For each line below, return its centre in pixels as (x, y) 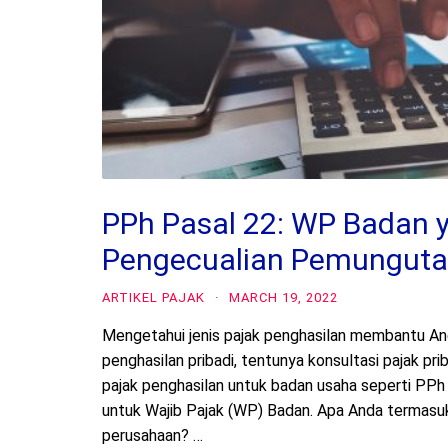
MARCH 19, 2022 (283, 297)
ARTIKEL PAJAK (153, 297)
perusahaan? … (152, 435)
